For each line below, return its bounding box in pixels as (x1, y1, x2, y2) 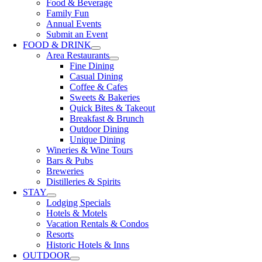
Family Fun (46, 8, 89, 18)
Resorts (46, 229, 74, 239)
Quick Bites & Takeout (70, 102, 156, 113)
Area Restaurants (46, 50, 110, 60)
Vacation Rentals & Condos (46, 218, 149, 229)
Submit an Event (46, 29, 108, 39)
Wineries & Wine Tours (46, 144, 133, 155)
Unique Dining (70, 134, 126, 144)
